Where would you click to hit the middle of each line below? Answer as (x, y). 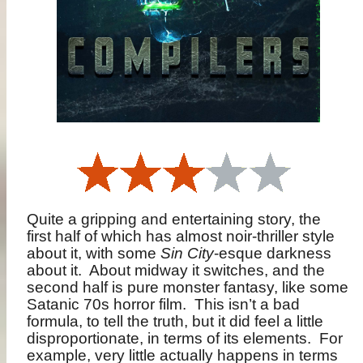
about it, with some (94, 253)
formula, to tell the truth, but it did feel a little (175, 321)
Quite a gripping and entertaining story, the (174, 219)
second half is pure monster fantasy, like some (188, 287)
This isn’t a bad (248, 304)
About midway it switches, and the (207, 270)
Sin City (188, 253)
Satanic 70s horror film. (107, 304)
